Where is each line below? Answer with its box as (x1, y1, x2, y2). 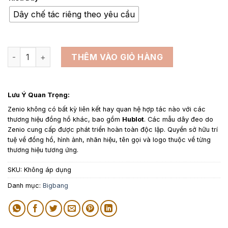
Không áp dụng (24, 166, 71, 174)
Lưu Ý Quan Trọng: (8, 91, 70, 99)
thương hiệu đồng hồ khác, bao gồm (8, 116, 122, 124)
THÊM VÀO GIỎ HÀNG (71, 52, 163, 63)
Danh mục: (8, 182, 43, 190)
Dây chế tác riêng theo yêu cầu (13, 9, 135, 19)
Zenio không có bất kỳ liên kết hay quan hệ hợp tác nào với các (8, 105, 206, 113)
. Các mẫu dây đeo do (144, 116, 213, 124)
